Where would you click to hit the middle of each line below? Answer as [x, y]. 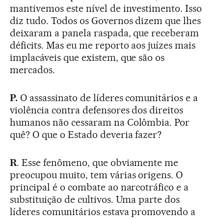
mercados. [32, 70]
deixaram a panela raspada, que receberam [105, 33]
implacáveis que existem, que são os [87, 58]
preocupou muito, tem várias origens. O [96, 175]
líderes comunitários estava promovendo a [103, 212]
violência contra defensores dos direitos [97, 110]
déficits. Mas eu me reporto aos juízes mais [103, 45]
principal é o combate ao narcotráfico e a [99, 187]
